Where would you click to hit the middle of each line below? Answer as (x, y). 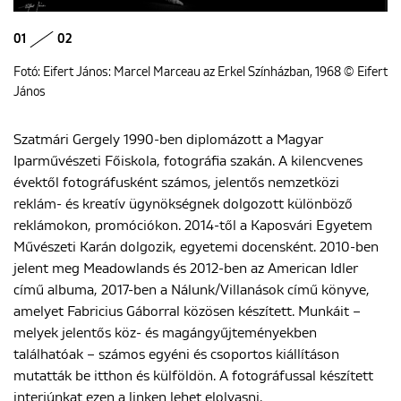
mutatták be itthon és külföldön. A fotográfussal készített (193, 375)
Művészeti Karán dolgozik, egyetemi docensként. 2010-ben (196, 247)
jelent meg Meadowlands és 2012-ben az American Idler (186, 268)
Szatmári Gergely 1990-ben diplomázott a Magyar (168, 139)
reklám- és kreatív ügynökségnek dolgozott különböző (183, 204)
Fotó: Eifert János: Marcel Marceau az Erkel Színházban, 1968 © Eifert (200, 72)
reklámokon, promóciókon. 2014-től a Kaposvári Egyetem (193, 225)
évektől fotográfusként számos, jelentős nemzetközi (176, 182)
